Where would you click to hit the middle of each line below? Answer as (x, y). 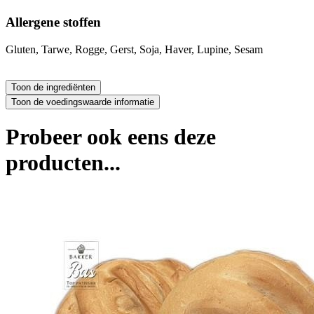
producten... (63, 163)
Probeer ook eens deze (111, 137)
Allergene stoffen (53, 22)
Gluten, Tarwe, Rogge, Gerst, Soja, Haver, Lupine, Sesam (134, 49)
